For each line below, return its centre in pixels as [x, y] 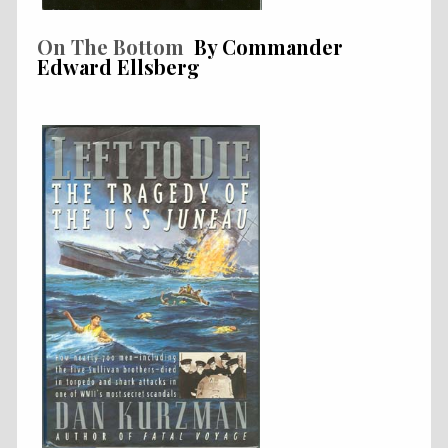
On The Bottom [110, 46]
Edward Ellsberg [118, 66]
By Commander [263, 46]
